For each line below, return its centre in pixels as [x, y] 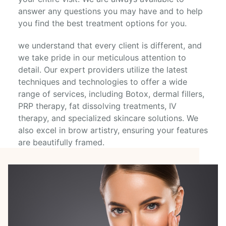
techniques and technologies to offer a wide [103, 82]
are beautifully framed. [61, 142]
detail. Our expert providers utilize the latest [103, 70]
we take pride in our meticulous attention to [102, 58]
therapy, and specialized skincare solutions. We [108, 118]
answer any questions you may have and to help [110, 11]
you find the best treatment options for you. [102, 23]
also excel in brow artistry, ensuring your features [113, 130]
